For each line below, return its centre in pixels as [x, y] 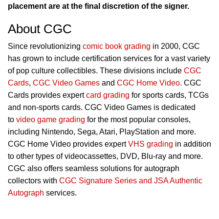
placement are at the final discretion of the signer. [99, 6]
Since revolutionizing [45, 46]
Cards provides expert [47, 95]
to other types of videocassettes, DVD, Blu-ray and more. [105, 156]
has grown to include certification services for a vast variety [109, 59]
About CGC [40, 29]
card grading [108, 95]
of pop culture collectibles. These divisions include [96, 71]
